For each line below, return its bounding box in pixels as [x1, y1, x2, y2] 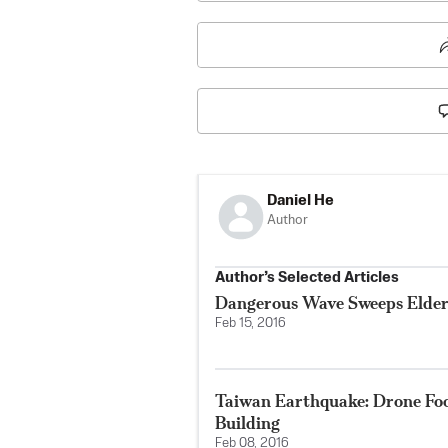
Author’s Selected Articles [215, 270, 399, 286]
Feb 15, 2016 [215, 317, 286, 331]
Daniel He [267, 193, 334, 209]
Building [215, 412, 280, 434]
